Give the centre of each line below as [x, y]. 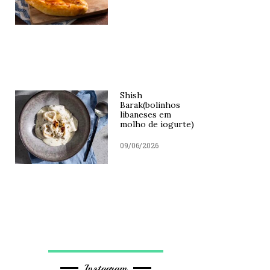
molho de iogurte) [157, 124]
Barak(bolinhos [150, 105]
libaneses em [145, 115]
